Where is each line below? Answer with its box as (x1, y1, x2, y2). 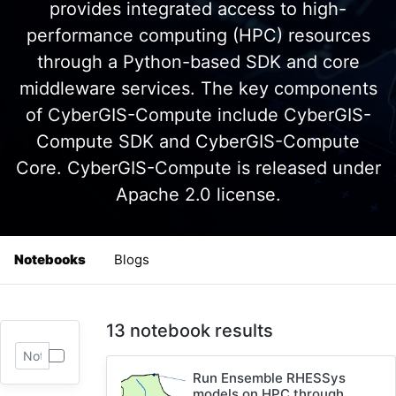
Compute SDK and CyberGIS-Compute (36, 131, 360, 152)
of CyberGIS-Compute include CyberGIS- (25, 104, 371, 126)
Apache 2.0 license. (115, 184, 281, 205)
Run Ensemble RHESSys (193, 369, 346, 386)
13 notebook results (105, 320, 273, 341)
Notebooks (14, 251, 86, 268)
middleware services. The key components (19, 78, 377, 99)
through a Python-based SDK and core (36, 51, 360, 72)
